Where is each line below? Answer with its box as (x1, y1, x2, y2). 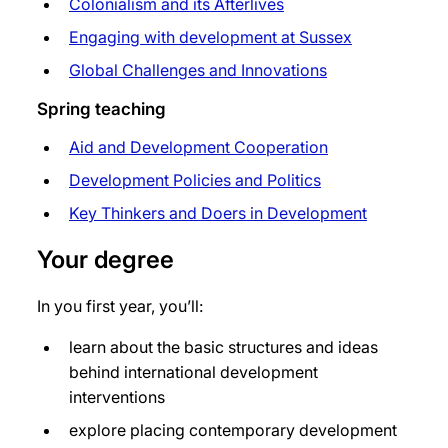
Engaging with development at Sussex (69, 27, 352, 48)
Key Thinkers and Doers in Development (69, 203, 367, 224)
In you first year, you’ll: (37, 296, 203, 317)
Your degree (37, 245, 174, 275)
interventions (69, 387, 165, 408)
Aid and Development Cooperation (69, 137, 328, 158)
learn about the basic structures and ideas (69, 337, 378, 358)
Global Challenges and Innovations (69, 60, 327, 81)
